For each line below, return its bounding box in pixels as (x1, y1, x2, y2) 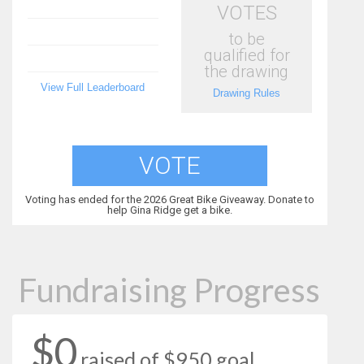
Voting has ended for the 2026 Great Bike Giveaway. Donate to (24, 193, 314, 206)
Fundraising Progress (19, 269, 321, 310)
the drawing (205, 62, 289, 82)
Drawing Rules (213, 87, 281, 100)
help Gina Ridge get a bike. (106, 204, 232, 217)
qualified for (203, 45, 290, 66)
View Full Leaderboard (41, 81, 145, 94)
